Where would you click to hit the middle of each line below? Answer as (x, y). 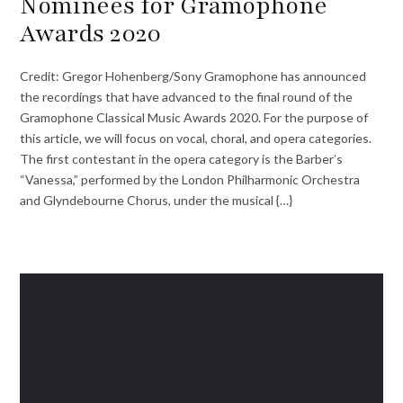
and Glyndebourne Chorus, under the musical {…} (157, 200)
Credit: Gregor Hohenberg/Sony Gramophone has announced (193, 76)
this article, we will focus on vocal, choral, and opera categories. (196, 138)
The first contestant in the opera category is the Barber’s (182, 158)
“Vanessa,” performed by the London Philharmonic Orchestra (190, 179)
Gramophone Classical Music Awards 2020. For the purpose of (194, 117)
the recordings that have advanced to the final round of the (187, 96)
